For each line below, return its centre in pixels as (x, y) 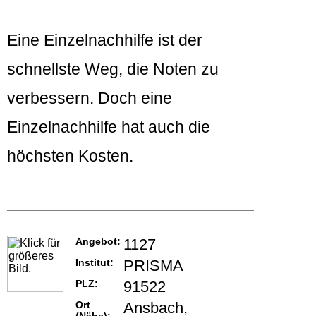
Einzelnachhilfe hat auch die (109, 127)
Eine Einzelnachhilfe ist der (105, 41)
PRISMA (153, 266)
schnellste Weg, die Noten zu (113, 69)
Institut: (95, 263)
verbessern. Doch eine (90, 98)
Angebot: (98, 242)
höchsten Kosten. (70, 156)
